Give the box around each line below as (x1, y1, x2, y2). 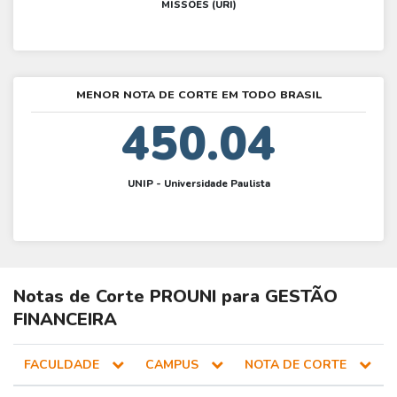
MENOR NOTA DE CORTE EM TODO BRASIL (75, 87, 322, 103)
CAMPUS (145, 356, 202, 374)
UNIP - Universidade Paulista (127, 176, 270, 191)
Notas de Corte (13, 284, 150, 309)
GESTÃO (265, 284, 338, 309)
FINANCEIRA (13, 307, 117, 332)
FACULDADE (24, 356, 103, 374)
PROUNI (150, 284, 216, 309)
